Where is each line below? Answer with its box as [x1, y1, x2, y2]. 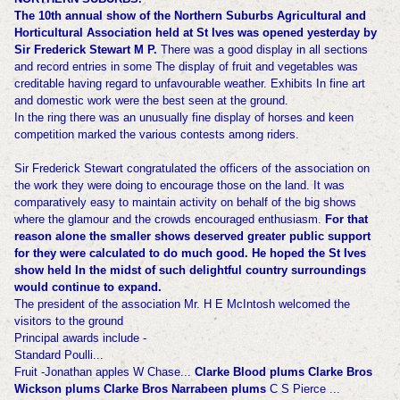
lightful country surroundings [202, 262, 366, 277]
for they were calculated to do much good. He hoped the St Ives [13, 246, 366, 260]
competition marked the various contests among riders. [13, 127, 299, 141]
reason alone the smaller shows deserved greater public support [13, 229, 371, 243]
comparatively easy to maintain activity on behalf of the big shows [13, 195, 356, 209]
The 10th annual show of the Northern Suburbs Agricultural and [13, 8, 366, 22]
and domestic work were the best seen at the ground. [13, 93, 288, 107]
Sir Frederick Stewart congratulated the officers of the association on [13, 161, 370, 175]
